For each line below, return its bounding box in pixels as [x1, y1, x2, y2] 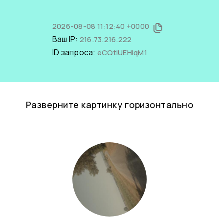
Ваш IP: [52, 34, 80, 44]
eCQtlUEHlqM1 [97, 47, 147, 58]
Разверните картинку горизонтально [25, 99, 194, 110]
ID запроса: [52, 47, 97, 58]
